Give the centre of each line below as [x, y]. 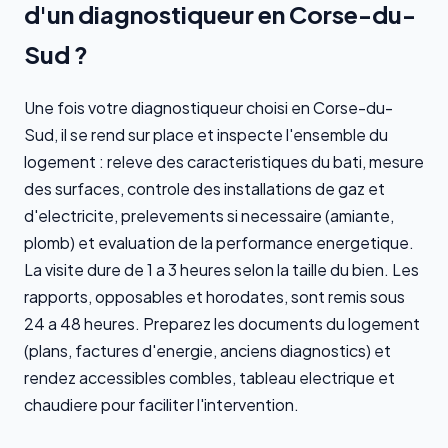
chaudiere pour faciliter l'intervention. [161, 404]
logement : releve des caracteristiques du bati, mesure [224, 161]
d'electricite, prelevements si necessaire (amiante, [209, 215]
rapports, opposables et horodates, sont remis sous [214, 296]
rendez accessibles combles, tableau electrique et [209, 377]
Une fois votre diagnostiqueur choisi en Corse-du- [208, 107]
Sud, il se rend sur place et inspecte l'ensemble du [206, 134]
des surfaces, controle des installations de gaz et [204, 188]
